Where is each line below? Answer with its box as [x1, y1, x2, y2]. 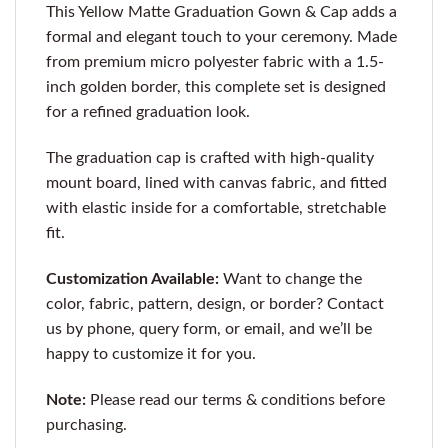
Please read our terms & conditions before [86, 391, 385, 408]
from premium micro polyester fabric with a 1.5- [46, 54, 384, 71]
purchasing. [46, 416, 127, 433]
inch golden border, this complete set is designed [46, 79, 386, 96]
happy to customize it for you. [46, 345, 256, 362]
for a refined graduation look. [46, 104, 250, 121]
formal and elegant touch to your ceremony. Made [46, 29, 397, 46]
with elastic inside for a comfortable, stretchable [46, 200, 386, 217]
